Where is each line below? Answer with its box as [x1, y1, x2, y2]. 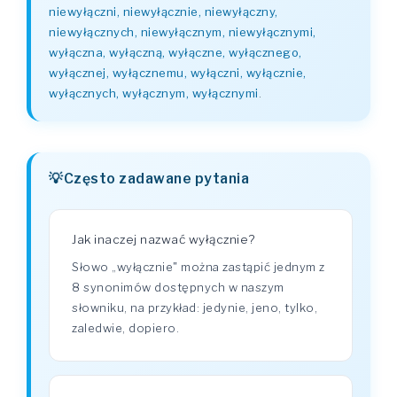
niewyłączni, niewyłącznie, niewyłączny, [49, 4, 278, 19]
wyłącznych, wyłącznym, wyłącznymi [49, 86, 259, 100]
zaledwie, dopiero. [72, 321, 179, 335]
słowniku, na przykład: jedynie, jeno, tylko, [72, 300, 317, 315]
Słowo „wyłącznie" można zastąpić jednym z [72, 260, 325, 274]
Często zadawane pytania [63, 170, 249, 187]
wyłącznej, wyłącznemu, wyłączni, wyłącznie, [49, 66, 307, 80]
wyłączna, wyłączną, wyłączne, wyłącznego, [49, 45, 302, 59]
